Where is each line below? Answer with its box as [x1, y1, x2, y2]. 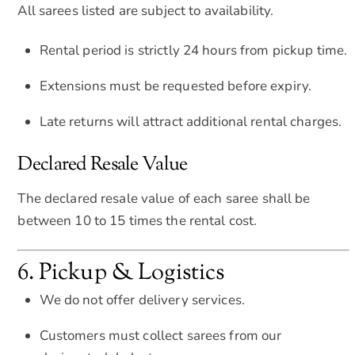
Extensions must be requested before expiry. [39, 77, 312, 96]
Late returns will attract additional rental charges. [39, 113, 342, 131]
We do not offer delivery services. [39, 291, 245, 310]
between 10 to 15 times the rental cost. [17, 211, 258, 230]
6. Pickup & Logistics [17, 257, 225, 291]
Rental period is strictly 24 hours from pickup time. [39, 41, 348, 60]
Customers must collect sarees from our [39, 326, 282, 345]
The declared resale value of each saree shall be [17, 189, 311, 208]
